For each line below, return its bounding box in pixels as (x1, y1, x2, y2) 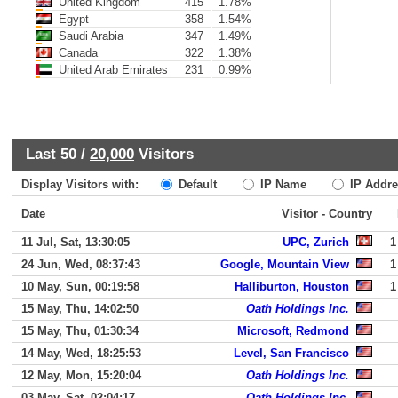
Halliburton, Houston (235, 280, 349, 293)
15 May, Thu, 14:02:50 (21, 302, 139, 315)
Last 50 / (26, 145, 90, 163)
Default (175, 178, 217, 191)
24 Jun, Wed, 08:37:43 (21, 258, 140, 271)
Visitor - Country (282, 207, 372, 220)
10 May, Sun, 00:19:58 (21, 280, 139, 293)
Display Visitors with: (21, 178, 156, 191)
